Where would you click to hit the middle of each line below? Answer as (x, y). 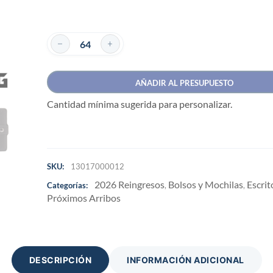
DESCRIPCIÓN (60, 260)
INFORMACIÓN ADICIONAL (186, 260)
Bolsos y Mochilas (205, 184)
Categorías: (67, 185)
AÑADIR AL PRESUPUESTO (184, 83)
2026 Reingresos (129, 184)
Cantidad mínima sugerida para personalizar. (139, 104)
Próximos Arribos (83, 198)
